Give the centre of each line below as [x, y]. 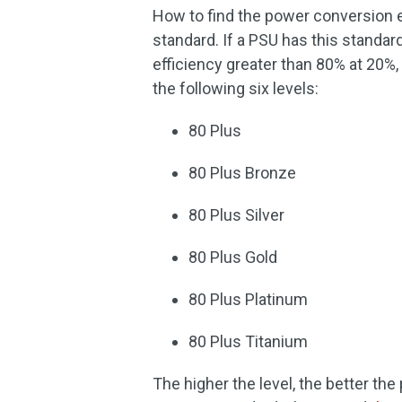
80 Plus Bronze [243, 173]
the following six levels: [236, 88]
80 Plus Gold [233, 257]
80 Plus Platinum [249, 299]
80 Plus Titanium [249, 341]
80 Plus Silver [237, 215]
